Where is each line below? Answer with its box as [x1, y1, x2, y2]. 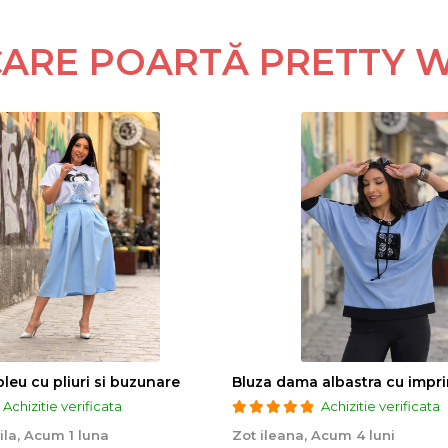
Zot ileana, [232, 427, 311, 444]
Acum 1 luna [24, 427, 109, 444]
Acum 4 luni [311, 427, 395, 444]
